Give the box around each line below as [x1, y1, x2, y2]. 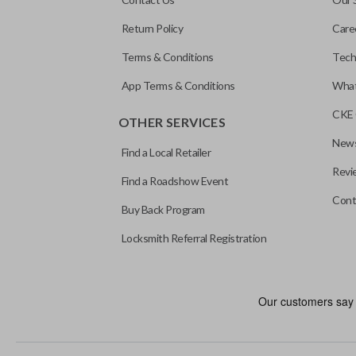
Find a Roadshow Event [121, 174, 229, 188]
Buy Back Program [121, 203, 205, 216]
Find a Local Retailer [121, 145, 211, 159]
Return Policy [121, 21, 184, 35]
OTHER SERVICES [118, 114, 226, 130]
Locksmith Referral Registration [121, 231, 267, 245]
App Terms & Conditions [121, 79, 235, 92]
